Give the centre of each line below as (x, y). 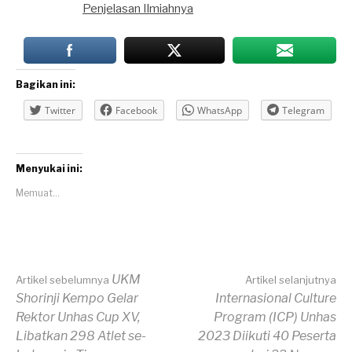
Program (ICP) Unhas (275, 317)
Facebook (136, 110)
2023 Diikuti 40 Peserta (267, 335)
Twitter (60, 110)
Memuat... (38, 192)
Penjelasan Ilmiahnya (138, 9)
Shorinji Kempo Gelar (77, 298)
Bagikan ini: (46, 84)
